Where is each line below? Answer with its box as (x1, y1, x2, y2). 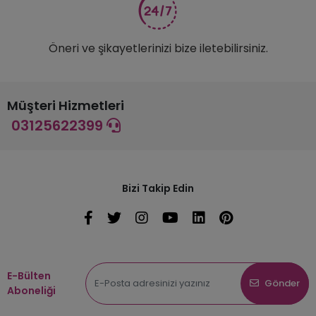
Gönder (265, 276, 300, 290)
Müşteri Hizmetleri (7, 96, 124, 114)
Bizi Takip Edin (122, 181, 194, 195)
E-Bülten (7, 268, 51, 283)
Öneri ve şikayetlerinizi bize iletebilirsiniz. (48, 39, 268, 56)
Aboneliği (7, 283, 56, 298)
